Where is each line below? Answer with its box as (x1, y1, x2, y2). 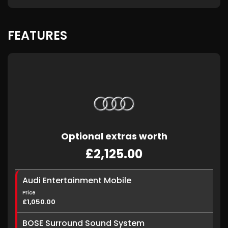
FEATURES (8, 27, 67, 44)
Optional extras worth (61, 130, 167, 142)
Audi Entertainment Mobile (22, 175, 131, 186)
